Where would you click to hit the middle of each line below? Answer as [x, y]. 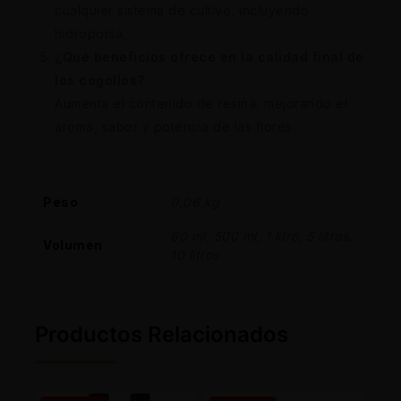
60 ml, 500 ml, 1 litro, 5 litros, [261, 236]
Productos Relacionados [162, 335]
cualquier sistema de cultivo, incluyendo [182, 11]
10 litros [195, 255]
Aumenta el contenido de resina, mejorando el [201, 104]
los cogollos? [100, 81]
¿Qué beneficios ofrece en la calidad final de [209, 57]
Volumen [73, 245]
